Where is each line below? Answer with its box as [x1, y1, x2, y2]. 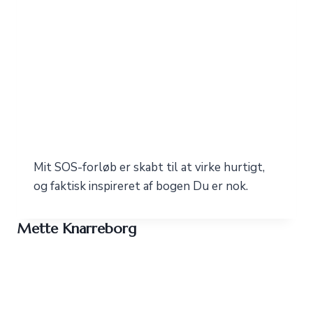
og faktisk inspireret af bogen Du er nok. [34, 178, 248, 195]
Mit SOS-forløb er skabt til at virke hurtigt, [34, 159, 265, 176]
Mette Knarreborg [17, 219, 136, 238]
